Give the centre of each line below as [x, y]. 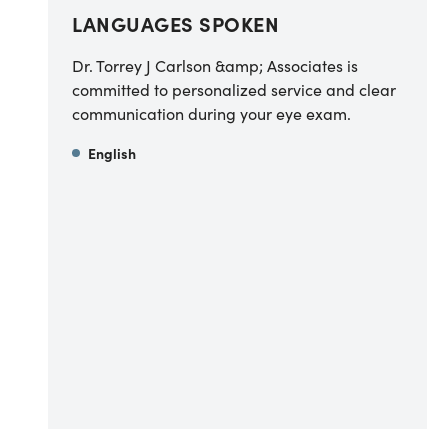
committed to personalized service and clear [234, 89]
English [112, 153]
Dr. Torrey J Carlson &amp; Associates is [215, 65]
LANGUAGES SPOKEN [175, 23]
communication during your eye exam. [211, 113]
